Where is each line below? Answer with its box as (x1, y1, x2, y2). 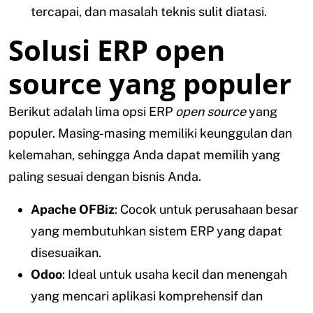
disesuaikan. (31, 245, 101, 261)
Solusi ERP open (8, 31, 225, 70)
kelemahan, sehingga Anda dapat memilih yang (8, 147, 280, 163)
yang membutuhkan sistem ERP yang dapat (31, 224, 282, 239)
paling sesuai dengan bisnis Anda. (8, 169, 201, 184)
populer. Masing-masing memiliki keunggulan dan (8, 126, 292, 141)
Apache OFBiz (31, 202, 115, 217)
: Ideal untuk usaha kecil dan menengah (62, 267, 287, 282)
